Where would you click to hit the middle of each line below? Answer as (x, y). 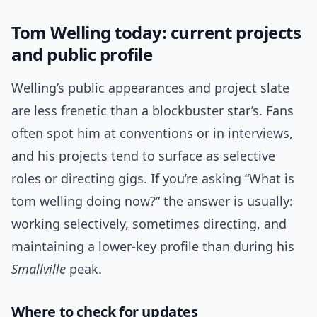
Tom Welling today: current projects (156, 33)
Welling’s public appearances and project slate (150, 88)
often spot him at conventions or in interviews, (152, 133)
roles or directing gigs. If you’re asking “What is (153, 179)
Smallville (39, 269)
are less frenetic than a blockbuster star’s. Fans (152, 111)
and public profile (82, 54)
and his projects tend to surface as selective (143, 156)
